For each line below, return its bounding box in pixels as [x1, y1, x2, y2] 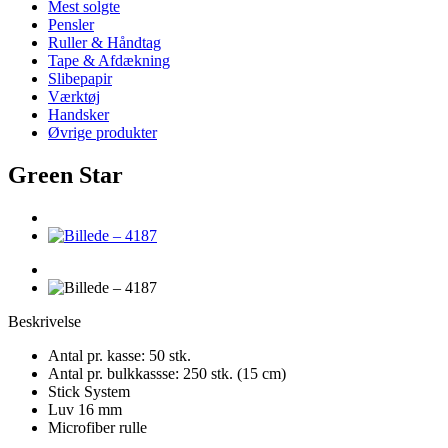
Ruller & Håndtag [48, 34, 161, 51]
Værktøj [48, 88, 100, 105]
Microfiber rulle [48, 418, 147, 436]
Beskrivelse [8, 312, 81, 330]
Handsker [48, 106, 109, 123]
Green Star [8, 161, 123, 188]
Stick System [48, 382, 130, 400]
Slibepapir [48, 70, 112, 87]
